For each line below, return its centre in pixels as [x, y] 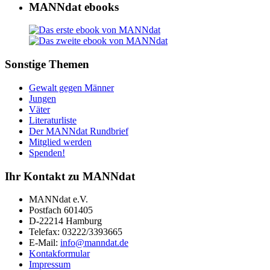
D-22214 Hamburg [65, 221]
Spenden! [47, 152]
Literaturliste [53, 120]
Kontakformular [59, 254]
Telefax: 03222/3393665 [76, 232]
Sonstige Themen [47, 64]
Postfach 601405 [61, 210]
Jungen [42, 98]
